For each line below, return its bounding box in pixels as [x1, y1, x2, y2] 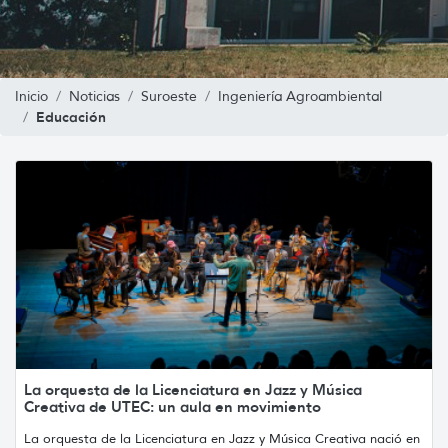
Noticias [69, 87, 120, 105]
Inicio [15, 87, 48, 105]
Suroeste [141, 87, 197, 105]
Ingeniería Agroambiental [218, 87, 382, 105]
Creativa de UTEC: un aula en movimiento [24, 396, 321, 416]
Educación [36, 107, 106, 126]
